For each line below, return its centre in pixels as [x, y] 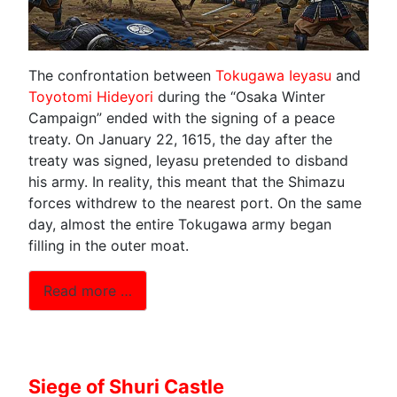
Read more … [88, 290]
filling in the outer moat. [109, 246]
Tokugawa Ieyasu [273, 76]
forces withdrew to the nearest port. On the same [195, 203]
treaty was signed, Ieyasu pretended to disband [188, 161]
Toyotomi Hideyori [91, 97]
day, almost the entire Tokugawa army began [180, 225]
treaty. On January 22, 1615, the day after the [180, 140]
